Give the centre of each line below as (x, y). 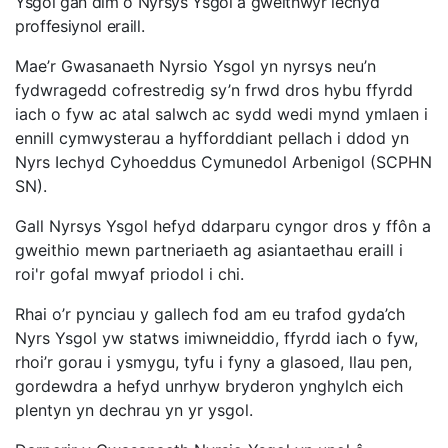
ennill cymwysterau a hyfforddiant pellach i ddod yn (212, 138)
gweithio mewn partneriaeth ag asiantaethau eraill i (209, 250)
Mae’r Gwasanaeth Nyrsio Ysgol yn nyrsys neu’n (195, 66)
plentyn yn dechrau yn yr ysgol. (134, 410)
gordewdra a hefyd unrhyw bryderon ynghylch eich (209, 386)
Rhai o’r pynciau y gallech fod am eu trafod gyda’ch (210, 314)
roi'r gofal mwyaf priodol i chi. (129, 274)
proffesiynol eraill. (80, 26)
